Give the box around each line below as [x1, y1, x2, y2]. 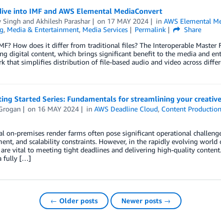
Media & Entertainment [6, 25, 79, 34]
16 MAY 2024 [37, 105, 79, 113]
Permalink [135, 25, 166, 34]
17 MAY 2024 [107, 17, 149, 25]
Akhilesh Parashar [36, 17, 90, 25]
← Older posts [50, 196, 98, 205]
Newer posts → [121, 196, 171, 205]
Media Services [82, 25, 128, 34]
